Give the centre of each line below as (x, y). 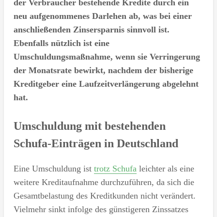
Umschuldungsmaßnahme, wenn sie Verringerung (107, 57)
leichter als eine (165, 168)
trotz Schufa (115, 168)
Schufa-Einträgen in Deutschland (96, 143)
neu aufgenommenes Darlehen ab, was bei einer (102, 16)
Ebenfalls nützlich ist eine (61, 43)
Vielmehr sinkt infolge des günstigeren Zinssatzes (101, 209)
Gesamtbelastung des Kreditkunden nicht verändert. (104, 195)
